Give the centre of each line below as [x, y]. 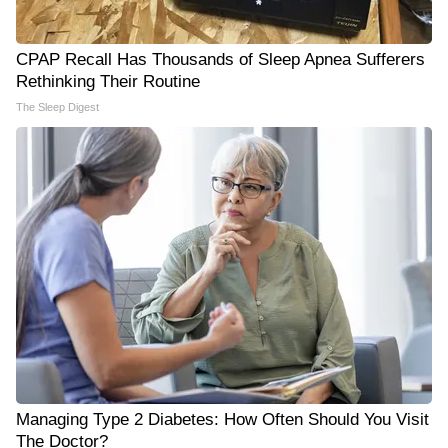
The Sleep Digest [57, 107]
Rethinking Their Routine [108, 81]
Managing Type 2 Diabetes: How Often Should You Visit [222, 419]
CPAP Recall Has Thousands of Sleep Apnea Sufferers [220, 59]
